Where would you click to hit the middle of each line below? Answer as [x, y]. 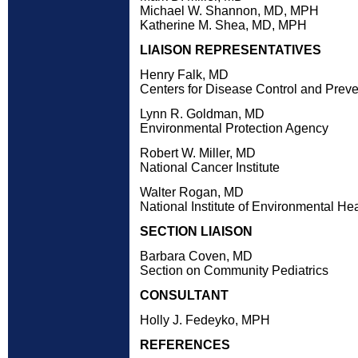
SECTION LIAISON [196, 231]
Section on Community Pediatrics [234, 270]
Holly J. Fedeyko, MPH [205, 320]
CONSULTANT [184, 295]
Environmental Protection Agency [234, 128]
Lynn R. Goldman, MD [202, 114]
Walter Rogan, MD [192, 192]
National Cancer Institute [210, 167]
